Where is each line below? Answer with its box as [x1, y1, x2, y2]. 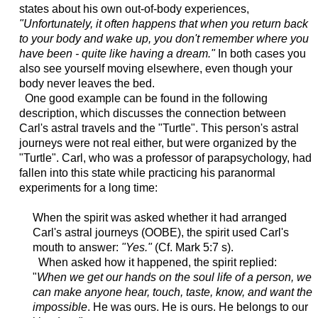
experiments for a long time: [18, 182, 158, 194]
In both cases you [214, 48, 306, 60]
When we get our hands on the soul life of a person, [36, 271, 297, 284]
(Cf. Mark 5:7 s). [151, 241, 234, 254]
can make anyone [32, 286, 125, 299]
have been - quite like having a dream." [18, 48, 215, 60]
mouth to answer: [32, 241, 121, 254]
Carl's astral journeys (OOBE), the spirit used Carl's [32, 226, 289, 239]
